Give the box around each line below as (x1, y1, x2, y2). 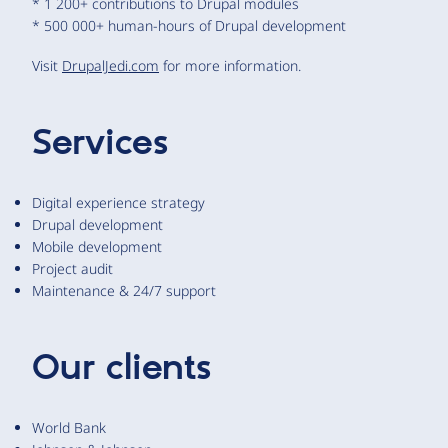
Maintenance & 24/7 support (32, 280, 216, 300)
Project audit (32, 258, 113, 278)
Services (32, 121, 168, 166)
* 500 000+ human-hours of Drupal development (32, 15, 346, 35)
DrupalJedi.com (62, 55, 159, 75)
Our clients (32, 346, 211, 391)
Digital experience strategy (32, 192, 205, 212)
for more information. (159, 55, 301, 75)
